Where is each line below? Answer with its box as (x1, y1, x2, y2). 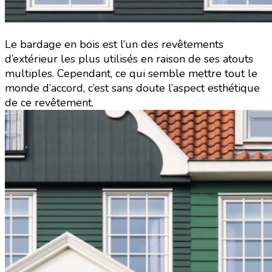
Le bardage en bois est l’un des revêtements (5, 37, 223, 52)
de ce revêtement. (5, 95, 93, 110)
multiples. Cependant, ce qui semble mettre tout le (5, 66, 257, 81)
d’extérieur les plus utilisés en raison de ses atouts (5, 52, 253, 67)
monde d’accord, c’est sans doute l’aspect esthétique (5, 81, 260, 96)
